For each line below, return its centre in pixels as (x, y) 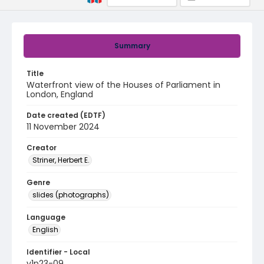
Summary (132, 46)
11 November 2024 (63, 127)
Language (46, 217)
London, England (60, 94)
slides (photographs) (71, 195)
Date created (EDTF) (66, 115)
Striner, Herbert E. (61, 160)
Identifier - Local (58, 252)
